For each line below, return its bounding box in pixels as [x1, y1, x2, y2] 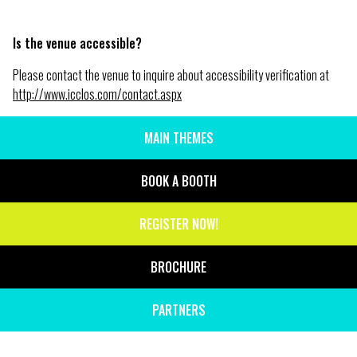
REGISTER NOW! [139, 214, 218, 234]
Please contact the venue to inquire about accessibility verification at [13, 65, 329, 85]
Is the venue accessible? [13, 33, 142, 53]
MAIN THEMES [143, 128, 214, 148]
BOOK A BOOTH [140, 171, 217, 191]
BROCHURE [151, 257, 206, 277]
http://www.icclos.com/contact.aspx [13, 84, 182, 104]
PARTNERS [151, 300, 206, 320]
